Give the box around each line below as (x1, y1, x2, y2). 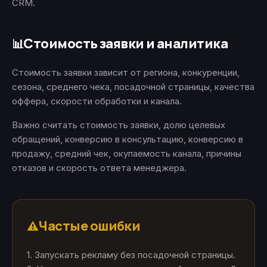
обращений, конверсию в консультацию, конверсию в (12, 133, 243, 145)
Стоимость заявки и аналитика (23, 35, 228, 52)
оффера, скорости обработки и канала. (12, 95, 182, 107)
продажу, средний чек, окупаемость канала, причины (12, 148, 241, 159)
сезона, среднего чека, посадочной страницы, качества (12, 81, 254, 92)
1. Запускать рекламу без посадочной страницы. (27, 249, 235, 260)
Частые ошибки (38, 217, 141, 235)
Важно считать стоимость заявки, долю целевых (12, 119, 225, 131)
